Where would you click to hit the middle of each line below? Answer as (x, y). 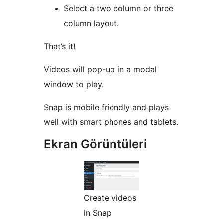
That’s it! (59, 46)
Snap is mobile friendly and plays (106, 107)
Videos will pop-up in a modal (100, 69)
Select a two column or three (118, 8)
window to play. (74, 84)
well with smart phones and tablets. (111, 122)
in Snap (98, 212)
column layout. (91, 23)
